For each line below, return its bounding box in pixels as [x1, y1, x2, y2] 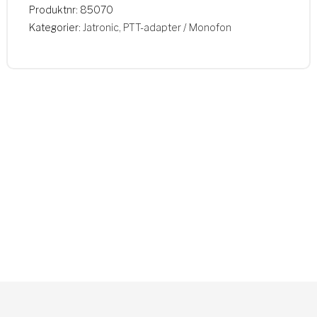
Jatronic [82, 21, 119, 34]
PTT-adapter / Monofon [122, 21, 231, 34]
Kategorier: [28, 21, 83, 34]
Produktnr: [28, 4, 80, 16]
